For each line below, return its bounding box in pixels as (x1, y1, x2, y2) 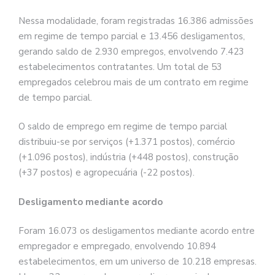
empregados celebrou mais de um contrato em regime (18, 76, 249, 88)
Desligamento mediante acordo (18, 195, 163, 208)
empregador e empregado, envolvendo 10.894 (18, 240, 216, 253)
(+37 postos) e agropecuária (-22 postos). (18, 166, 195, 179)
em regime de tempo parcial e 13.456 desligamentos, (18, 29, 245, 42)
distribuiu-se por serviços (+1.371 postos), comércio (18, 136, 235, 149)
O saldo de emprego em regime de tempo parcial (18, 120, 227, 133)
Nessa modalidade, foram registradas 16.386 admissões (18, 14, 254, 27)
